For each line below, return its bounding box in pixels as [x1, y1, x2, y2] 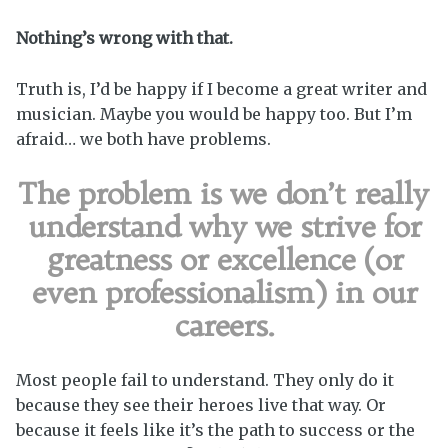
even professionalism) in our [31, 273, 417, 312]
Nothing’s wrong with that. [16, 28, 233, 49]
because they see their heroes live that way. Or [16, 394, 386, 415]
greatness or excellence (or [45, 240, 403, 279]
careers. [174, 306, 274, 345]
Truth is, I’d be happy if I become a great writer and [16, 78, 427, 99]
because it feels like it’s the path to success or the [16, 419, 415, 440]
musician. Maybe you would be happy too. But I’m [16, 103, 412, 124]
